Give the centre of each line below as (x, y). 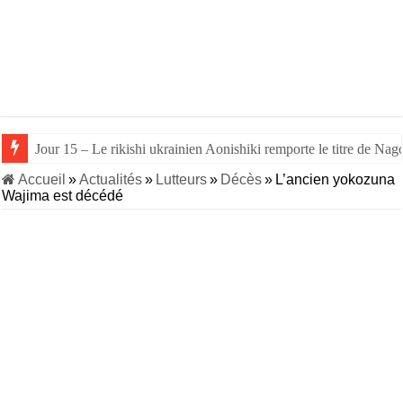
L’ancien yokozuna (336, 179)
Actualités (111, 179)
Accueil (41, 179)
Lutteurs (182, 179)
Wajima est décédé (63, 196)
